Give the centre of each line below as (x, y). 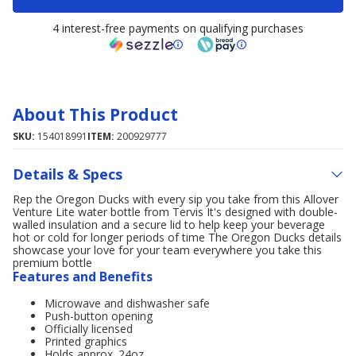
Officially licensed (89, 329)
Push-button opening (99, 316)
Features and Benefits (83, 277)
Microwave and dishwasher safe (127, 303)
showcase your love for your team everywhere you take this (167, 250)
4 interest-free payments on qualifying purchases (178, 28)
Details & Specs (68, 174)
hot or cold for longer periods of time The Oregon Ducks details (177, 237)
